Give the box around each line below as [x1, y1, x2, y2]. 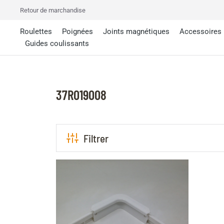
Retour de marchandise [20, 6, 85, 14]
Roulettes [20, 27, 52, 36]
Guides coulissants [25, 39, 89, 48]
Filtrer [83, 131, 108, 144]
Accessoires [179, 27, 221, 36]
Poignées [62, 27, 93, 36]
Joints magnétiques [103, 27, 169, 36]
